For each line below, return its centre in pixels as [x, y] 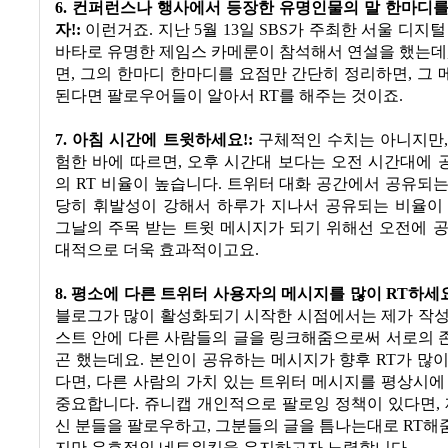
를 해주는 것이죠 [339, 96]
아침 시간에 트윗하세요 [157, 140]
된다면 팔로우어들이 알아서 [155, 96]
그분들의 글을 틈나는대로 [307, 426]
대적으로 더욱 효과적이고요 [155, 250]
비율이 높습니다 [159, 184]
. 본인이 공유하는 [205, 360]
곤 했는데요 [97, 360]
